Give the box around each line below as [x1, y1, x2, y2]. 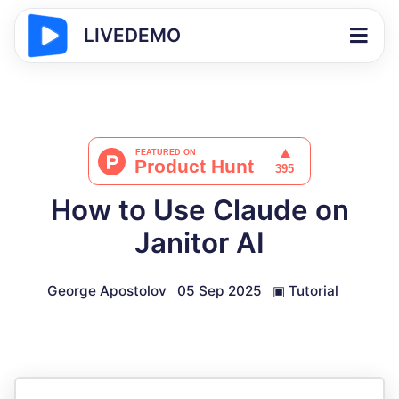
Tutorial [288, 282, 338, 299]
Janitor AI [134, 226, 265, 260]
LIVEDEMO [84, 24, 181, 46]
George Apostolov [46, 282, 167, 299]
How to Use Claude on [50, 193, 349, 227]
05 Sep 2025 [176, 282, 262, 299]
